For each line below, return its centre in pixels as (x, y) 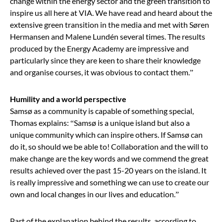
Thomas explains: (40, 122)
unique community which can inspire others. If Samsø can (106, 134)
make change (33, 158)
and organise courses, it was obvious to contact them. (100, 72)
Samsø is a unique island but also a (132, 122)
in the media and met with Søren (155, 24)
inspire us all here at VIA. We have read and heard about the (111, 12)
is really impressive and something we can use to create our (110, 182)
